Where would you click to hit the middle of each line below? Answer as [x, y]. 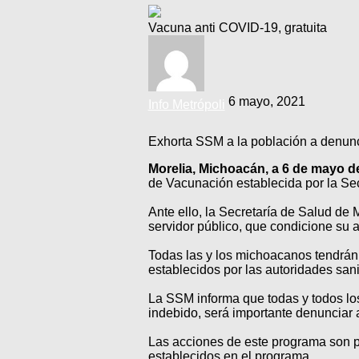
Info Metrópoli [186, 104]
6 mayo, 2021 [266, 101]
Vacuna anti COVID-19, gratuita [237, 27]
